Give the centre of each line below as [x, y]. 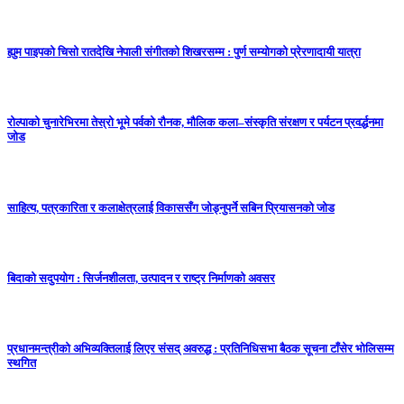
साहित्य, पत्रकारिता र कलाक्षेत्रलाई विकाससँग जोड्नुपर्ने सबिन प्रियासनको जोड [171, 207]
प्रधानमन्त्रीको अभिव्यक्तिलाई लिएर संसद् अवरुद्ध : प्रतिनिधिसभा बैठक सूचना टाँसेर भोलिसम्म [201, 349]
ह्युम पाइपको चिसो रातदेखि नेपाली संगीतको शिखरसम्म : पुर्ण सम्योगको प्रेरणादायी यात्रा [184, 51]
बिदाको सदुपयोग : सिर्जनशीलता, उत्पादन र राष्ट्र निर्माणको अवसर [141, 279]
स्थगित [22, 363]
